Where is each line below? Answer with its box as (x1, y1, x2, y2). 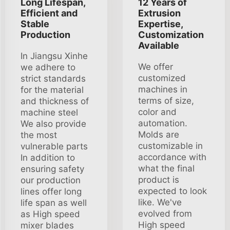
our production (21, 175, 81, 185)
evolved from (138, 208, 192, 219)
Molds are (138, 129, 179, 140)
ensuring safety (21, 164, 84, 174)
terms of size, (138, 95, 194, 106)
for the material (21, 85, 84, 95)
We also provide (21, 119, 86, 129)
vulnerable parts (21, 141, 88, 151)
